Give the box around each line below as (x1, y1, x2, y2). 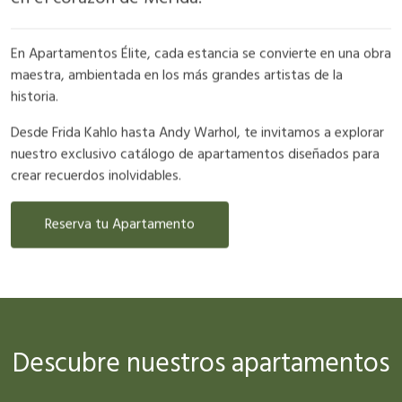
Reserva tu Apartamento (45, 213, 195, 237)
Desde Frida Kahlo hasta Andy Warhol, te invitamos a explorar (11, 121, 384, 145)
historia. (11, 85, 58, 109)
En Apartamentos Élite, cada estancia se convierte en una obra (11, 42, 391, 66)
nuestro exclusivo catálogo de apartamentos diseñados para (11, 143, 380, 167)
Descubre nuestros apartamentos (13, 343, 389, 387)
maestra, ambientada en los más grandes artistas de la (11, 64, 343, 88)
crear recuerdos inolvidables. (11, 164, 181, 188)
